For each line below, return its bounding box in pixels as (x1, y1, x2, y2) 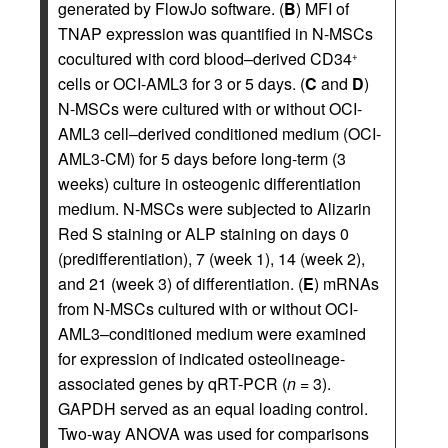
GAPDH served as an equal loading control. (58, 397, 368, 421)
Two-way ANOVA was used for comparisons (58, 422, 369, 446)
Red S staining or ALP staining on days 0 (58, 222, 349, 246)
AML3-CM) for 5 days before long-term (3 (58, 147, 346, 171)
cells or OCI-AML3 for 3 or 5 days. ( (58, 72, 305, 96)
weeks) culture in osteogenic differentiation (58, 172, 361, 196)
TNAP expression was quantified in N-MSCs (58, 22, 373, 46)
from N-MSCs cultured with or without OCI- (58, 297, 358, 321)
